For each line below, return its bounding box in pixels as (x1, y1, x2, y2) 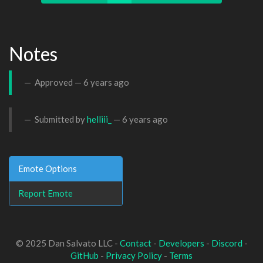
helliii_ (87, 114, 112, 124)
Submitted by (33, 114, 87, 124)
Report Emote (18, 187, 73, 198)
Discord (211, 238, 242, 248)
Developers (158, 238, 204, 248)
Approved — (33, 77, 83, 87)
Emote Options (18, 163, 77, 174)
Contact (119, 238, 151, 248)
